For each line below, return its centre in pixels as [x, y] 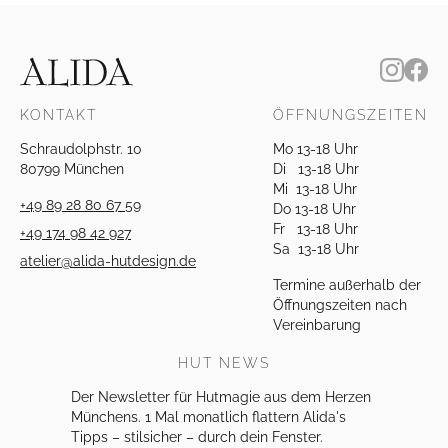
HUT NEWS [224, 362]
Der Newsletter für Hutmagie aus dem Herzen [221, 396]
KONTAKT [58, 114]
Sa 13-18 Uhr [316, 248]
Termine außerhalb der [347, 284]
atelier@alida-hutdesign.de [108, 260]
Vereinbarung [317, 324]
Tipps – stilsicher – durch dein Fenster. [197, 436]
